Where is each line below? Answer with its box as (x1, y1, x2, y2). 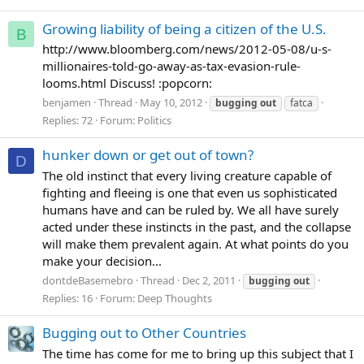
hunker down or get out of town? (42, 145, 253, 165)
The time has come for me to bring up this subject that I (42, 344, 353, 362)
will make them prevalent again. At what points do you (42, 236, 349, 253)
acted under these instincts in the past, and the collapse (42, 219, 351, 236)
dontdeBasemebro (42, 272, 133, 288)
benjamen (42, 95, 91, 110)
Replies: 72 (42, 113, 93, 128)
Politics (137, 113, 171, 128)
